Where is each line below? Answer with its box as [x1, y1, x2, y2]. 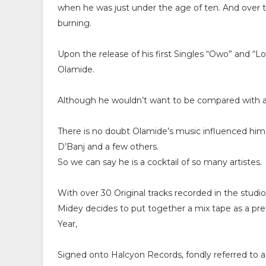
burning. [58, 18, 91, 28]
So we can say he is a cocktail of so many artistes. [58, 157, 262, 167]
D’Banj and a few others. [58, 141, 159, 152]
